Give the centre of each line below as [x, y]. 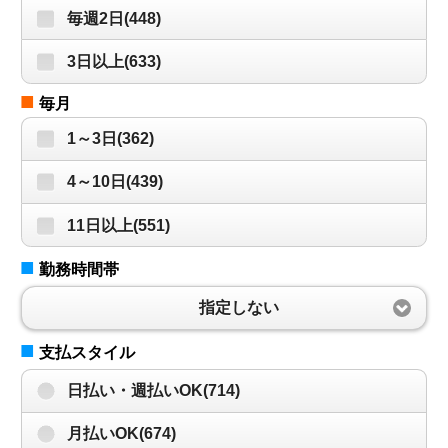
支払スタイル [87, 352]
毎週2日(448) [113, 18]
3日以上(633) [113, 61]
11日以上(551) [118, 225]
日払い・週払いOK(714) [153, 391]
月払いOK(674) [121, 434]
